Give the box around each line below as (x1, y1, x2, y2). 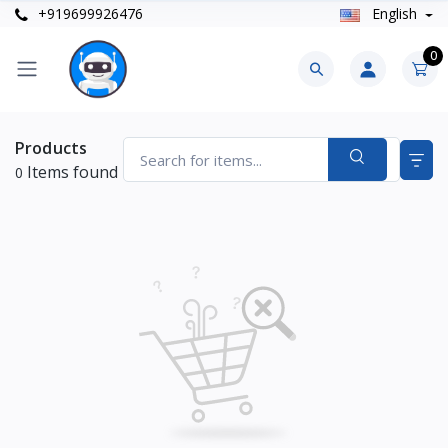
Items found (23, 160, 118, 183)
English (367, 4, 421, 24)
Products (15, 136, 88, 159)
